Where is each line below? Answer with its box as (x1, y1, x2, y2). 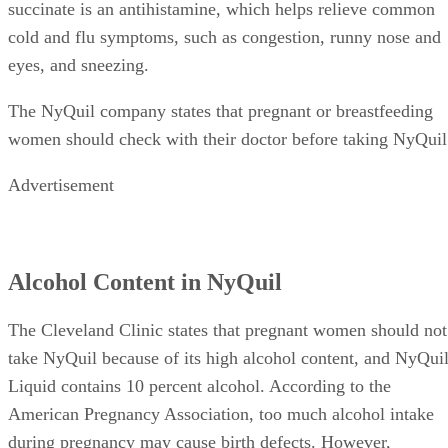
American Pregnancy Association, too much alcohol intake (8, 404, 434, 425)
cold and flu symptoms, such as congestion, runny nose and (8, 26, 441, 47)
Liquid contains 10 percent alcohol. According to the (8, 376, 391, 397)
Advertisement (8, 174, 114, 195)
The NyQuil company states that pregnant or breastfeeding (8, 100, 433, 121)
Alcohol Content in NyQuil (8, 269, 282, 296)
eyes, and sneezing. (8, 54, 149, 75)
